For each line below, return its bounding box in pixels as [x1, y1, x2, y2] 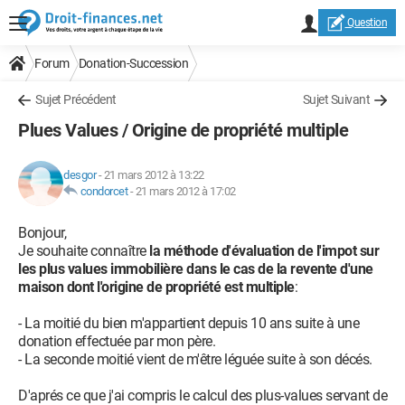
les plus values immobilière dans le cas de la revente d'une [18, 260, 373, 278]
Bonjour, [18, 224, 66, 241]
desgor [63, 168, 96, 182]
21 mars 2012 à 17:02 [135, 184, 236, 198]
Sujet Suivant [302, 92, 370, 107]
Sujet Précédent [35, 92, 117, 107]
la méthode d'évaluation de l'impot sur [146, 242, 379, 259]
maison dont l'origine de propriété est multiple [18, 278, 295, 296]
